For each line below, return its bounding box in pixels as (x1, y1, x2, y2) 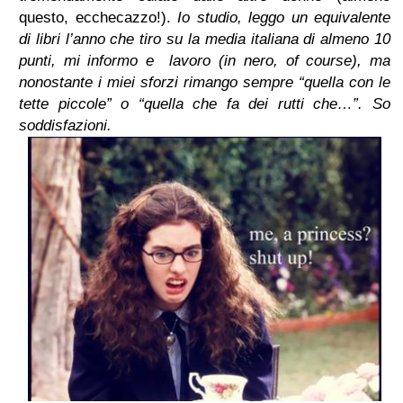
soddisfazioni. (19, 116, 112, 134)
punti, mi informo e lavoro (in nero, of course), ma (19, 51, 390, 69)
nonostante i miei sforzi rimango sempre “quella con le (19, 73, 390, 91)
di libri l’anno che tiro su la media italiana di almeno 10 (19, 30, 390, 48)
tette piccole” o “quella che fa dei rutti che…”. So (19, 94, 390, 112)
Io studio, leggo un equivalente (177, 8, 390, 26)
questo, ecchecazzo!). (19, 8, 177, 26)
